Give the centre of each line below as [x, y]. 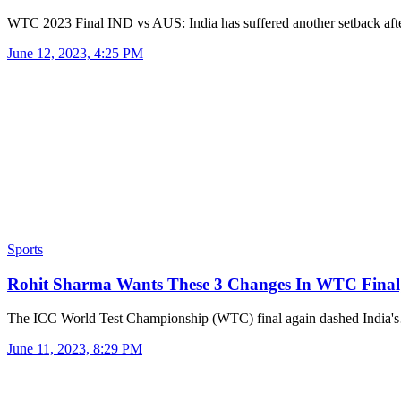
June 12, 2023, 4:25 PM [75, 53]
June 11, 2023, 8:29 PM [75, 349]
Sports [25, 249]
